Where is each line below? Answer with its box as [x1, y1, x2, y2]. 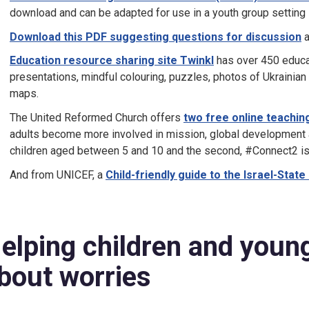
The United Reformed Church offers [10, 111, 183, 125]
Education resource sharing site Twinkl [10, 54, 214, 68]
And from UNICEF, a [10, 168, 106, 181]
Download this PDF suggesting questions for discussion [10, 30, 301, 43]
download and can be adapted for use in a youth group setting [10, 6, 306, 19]
